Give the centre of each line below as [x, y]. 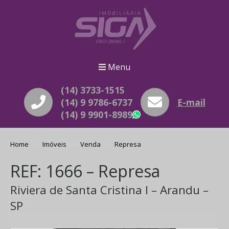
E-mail [191, 102]
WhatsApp [171, 117]
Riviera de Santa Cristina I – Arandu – [109, 190]
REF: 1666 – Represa [85, 171]
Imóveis [55, 144]
